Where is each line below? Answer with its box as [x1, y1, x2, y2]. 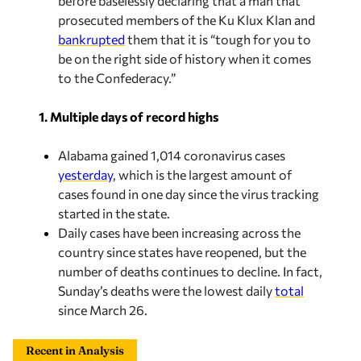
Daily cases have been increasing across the [58, 225, 301, 240]
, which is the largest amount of [113, 167, 292, 182]
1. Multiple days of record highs [39, 109, 218, 124]
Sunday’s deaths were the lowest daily [58, 283, 275, 298]
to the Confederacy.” [58, 70, 176, 85]
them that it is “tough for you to [125, 31, 311, 47]
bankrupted [58, 31, 125, 47]
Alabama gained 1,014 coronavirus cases [58, 147, 285, 163]
